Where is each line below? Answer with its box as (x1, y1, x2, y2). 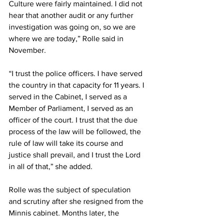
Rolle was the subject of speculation (9, 185, 133, 194)
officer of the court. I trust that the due (9, 115, 139, 124)
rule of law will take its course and (9, 139, 125, 147)
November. (9, 46, 48, 54)
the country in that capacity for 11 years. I (9, 80, 146, 89)
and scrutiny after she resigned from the (9, 197, 145, 205)
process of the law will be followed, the (9, 127, 143, 136)
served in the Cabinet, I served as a (9, 92, 129, 101)
